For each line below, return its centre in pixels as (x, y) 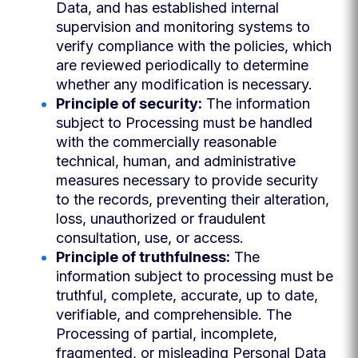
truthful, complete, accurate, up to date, (187, 295)
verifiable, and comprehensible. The (174, 314)
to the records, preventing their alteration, (193, 199)
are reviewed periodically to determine (182, 65)
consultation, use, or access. (150, 238)
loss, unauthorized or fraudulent (161, 219)
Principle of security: (129, 103)
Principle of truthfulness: (143, 257)
